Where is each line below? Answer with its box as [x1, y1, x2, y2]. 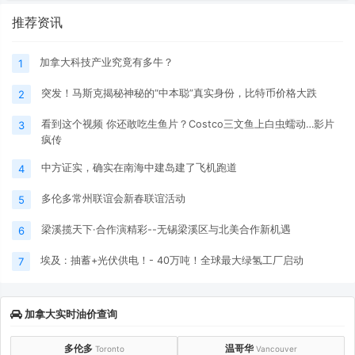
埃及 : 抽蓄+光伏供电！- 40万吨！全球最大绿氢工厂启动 [40, 254, 303, 267]
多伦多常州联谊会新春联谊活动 [41, 193, 185, 205]
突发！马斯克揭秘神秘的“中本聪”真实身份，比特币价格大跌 [41, 87, 317, 100]
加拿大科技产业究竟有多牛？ [40, 56, 174, 69]
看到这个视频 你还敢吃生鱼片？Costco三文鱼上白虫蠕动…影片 [41, 118, 334, 131]
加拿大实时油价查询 [22, 307, 117, 321]
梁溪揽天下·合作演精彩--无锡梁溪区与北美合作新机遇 [41, 223, 291, 236]
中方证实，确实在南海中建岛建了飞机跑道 [41, 162, 237, 174]
